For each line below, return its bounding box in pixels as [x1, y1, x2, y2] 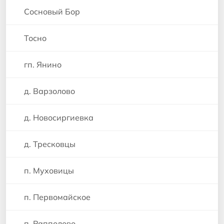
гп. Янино [24, 59, 61, 70]
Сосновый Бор [24, 6, 80, 17]
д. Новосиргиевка [24, 112, 93, 123]
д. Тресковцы [24, 139, 75, 149]
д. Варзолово [24, 86, 75, 96]
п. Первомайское [24, 192, 90, 202]
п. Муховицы [24, 165, 74, 176]
